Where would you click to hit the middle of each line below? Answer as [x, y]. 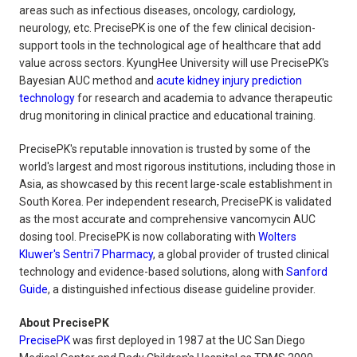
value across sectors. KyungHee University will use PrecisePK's [174, 63]
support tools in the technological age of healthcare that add [170, 45]
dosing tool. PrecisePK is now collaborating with [139, 236]
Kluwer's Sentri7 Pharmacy [86, 254]
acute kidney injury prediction [229, 80]
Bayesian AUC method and [86, 80]
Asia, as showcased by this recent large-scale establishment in [176, 184]
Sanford [307, 271]
